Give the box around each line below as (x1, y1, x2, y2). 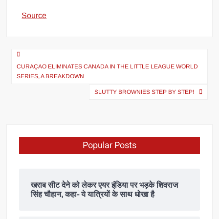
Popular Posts (82, 138, 136, 152)
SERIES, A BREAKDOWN (17, 72, 85, 80)
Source (22, 11, 47, 20)
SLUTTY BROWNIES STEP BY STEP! (94, 88, 194, 95)
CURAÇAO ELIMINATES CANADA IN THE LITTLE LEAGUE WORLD (17, 63, 198, 70)
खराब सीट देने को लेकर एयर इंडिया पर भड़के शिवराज (31, 180, 178, 189)
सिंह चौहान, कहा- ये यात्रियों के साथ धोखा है (31, 190, 155, 198)
